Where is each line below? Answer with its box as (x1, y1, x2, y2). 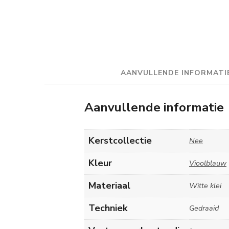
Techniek (88, 202, 127, 214)
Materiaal (88, 179, 130, 192)
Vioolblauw (189, 158, 226, 168)
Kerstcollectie (88, 134, 152, 147)
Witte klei (189, 180, 221, 191)
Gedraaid (189, 203, 219, 213)
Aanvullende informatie (84, 99, 224, 116)
